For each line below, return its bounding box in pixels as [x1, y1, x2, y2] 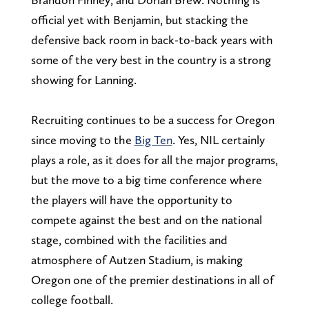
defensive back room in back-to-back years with [30, 32, 273, 47]
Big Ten [134, 132, 172, 147]
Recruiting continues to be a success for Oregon [30, 112, 275, 127]
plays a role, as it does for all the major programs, [30, 152, 278, 167]
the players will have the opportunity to [30, 192, 232, 207]
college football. [30, 292, 113, 307]
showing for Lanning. [30, 72, 137, 87]
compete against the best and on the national [30, 212, 262, 227]
